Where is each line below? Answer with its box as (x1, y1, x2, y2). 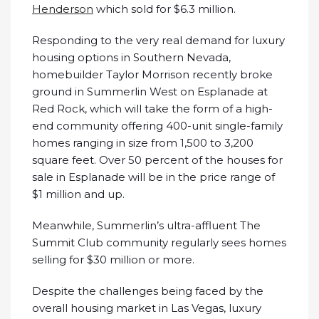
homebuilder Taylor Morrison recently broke (32, 68, 273, 82)
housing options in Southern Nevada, (32, 51, 231, 65)
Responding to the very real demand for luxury (32, 33, 285, 48)
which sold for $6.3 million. (93, 2, 236, 16)
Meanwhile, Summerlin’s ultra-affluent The (32, 219, 261, 233)
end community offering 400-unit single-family (32, 119, 283, 133)
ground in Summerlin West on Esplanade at (32, 85, 268, 99)
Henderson (32, 2, 93, 16)
